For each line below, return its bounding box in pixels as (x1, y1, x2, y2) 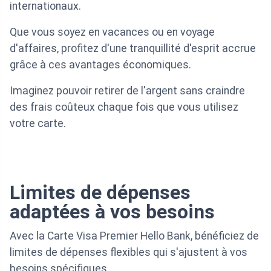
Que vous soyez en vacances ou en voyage (10, 26, 215, 39)
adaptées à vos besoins (10, 200, 215, 224)
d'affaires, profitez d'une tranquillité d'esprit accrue (10, 42, 256, 55)
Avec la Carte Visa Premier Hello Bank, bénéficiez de (10, 230, 259, 243)
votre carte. (10, 117, 66, 130)
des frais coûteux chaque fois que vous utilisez (10, 101, 238, 114)
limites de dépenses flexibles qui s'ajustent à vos (10, 246, 247, 259)
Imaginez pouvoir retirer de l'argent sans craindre (10, 85, 245, 97)
